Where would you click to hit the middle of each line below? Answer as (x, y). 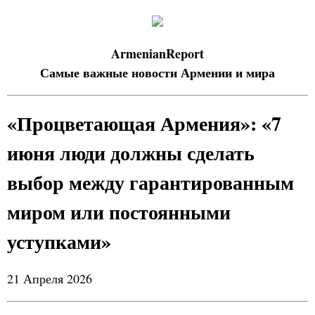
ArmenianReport (157, 53)
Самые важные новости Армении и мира (157, 72)
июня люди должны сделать (131, 153)
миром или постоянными (119, 212)
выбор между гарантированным (150, 182)
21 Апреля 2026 (50, 278)
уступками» (59, 242)
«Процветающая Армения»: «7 (144, 123)
